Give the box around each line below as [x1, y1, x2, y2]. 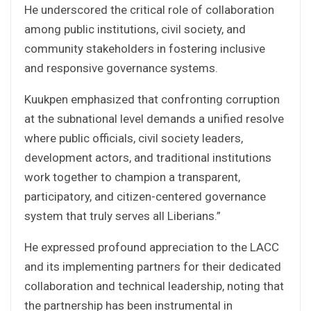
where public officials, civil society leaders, [24, 131, 243, 145]
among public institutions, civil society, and [24, 22, 246, 36]
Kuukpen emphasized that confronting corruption [24, 92, 280, 106]
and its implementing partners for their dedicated [24, 259, 281, 274]
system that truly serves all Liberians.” [24, 208, 221, 223]
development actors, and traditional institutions [24, 150, 271, 165]
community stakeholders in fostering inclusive [24, 41, 265, 56]
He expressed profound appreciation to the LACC [24, 239, 279, 254]
